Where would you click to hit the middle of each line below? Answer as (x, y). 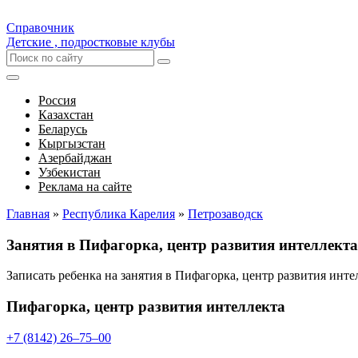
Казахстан (66, 115)
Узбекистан (70, 172)
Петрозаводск (225, 214)
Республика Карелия (119, 214)
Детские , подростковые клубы (91, 42)
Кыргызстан (72, 143)
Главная (28, 214)
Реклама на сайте (85, 187)
